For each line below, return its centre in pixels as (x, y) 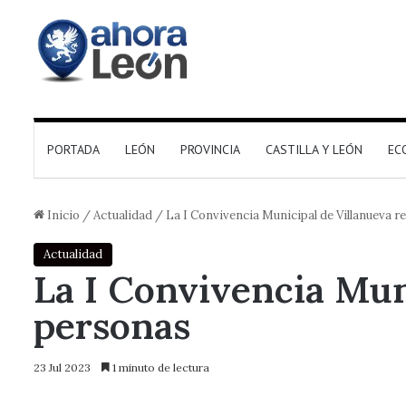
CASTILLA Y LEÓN (314, 150)
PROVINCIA (210, 150)
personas (112, 325)
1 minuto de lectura (159, 367)
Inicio (62, 215)
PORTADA (73, 150)
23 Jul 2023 (62, 367)
